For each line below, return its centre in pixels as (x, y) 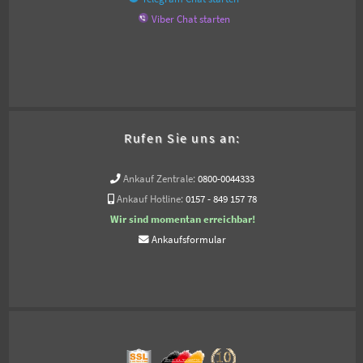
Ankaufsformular (189, 239)
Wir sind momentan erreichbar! (182, 219)
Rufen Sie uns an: (182, 137)
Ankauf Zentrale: (159, 178)
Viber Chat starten (190, 19)
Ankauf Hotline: (150, 199)
